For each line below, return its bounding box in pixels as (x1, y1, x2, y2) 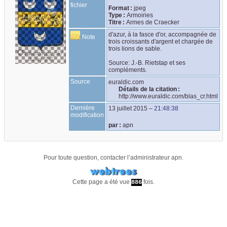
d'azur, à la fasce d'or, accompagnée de (108, 30, 217, 38)
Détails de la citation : (119, 85, 180, 93)
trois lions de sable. (108, 45, 162, 52)
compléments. (108, 66, 147, 73)
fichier (70, 1, 88, 9)
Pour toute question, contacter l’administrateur (44, 154, 171, 162)
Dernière (70, 104, 95, 111)
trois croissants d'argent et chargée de (108, 37, 213, 45)
